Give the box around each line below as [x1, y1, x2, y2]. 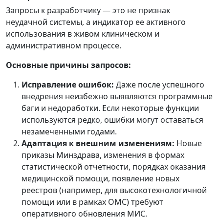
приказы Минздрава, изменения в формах [22, 150, 184, 160]
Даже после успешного [114, 79, 204, 90]
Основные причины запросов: [6, 60, 131, 70]
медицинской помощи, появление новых [22, 173, 179, 184]
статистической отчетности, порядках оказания [22, 161, 206, 172]
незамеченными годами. [22, 126, 117, 137]
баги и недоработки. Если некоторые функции [22, 103, 199, 113]
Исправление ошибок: [22, 79, 114, 90]
